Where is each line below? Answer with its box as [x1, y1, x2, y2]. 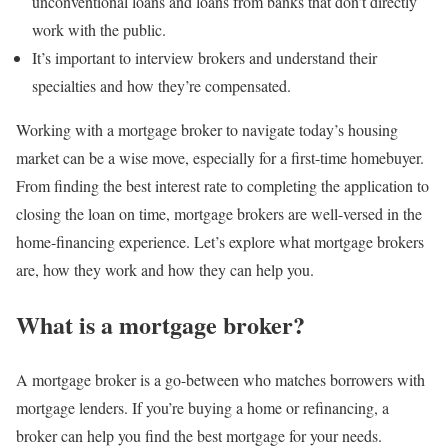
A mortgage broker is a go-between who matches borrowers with [16, 368, 425, 390]
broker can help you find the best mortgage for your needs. [16, 424, 382, 446]
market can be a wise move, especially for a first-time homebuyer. [16, 146, 424, 168]
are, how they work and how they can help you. [16, 258, 314, 280]
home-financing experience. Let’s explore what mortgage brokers [16, 230, 424, 252]
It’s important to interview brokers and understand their [32, 46, 377, 68]
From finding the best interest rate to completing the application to [16, 174, 429, 196]
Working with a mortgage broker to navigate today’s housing [16, 118, 398, 140]
